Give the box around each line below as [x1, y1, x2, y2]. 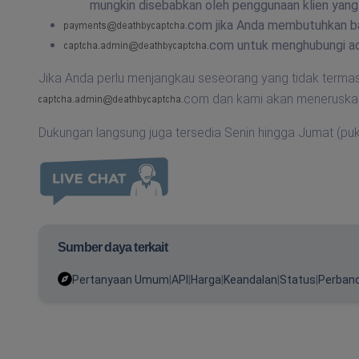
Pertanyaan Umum [72, 273, 169, 286]
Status [280, 273, 316, 286]
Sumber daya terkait [58, 240, 167, 254]
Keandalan [224, 273, 277, 286]
